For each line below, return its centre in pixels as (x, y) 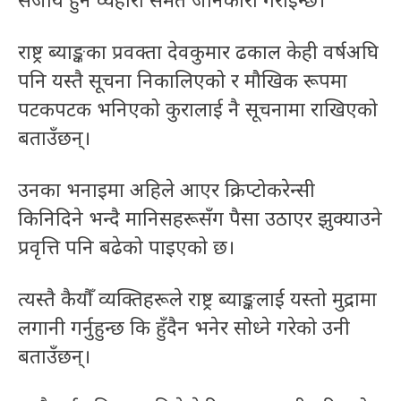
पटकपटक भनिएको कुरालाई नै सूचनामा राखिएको (198, 109)
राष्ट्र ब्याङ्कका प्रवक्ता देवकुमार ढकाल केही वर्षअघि (198, 51)
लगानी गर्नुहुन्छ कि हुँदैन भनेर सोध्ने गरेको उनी (184, 327)
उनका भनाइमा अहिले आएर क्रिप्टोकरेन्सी (166, 189)
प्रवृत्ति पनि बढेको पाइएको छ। (126, 247)
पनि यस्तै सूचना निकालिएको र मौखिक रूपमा (183, 80)
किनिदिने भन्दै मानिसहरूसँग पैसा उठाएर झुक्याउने (200, 218)
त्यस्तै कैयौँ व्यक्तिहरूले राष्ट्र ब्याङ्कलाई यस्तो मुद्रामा (197, 299)
